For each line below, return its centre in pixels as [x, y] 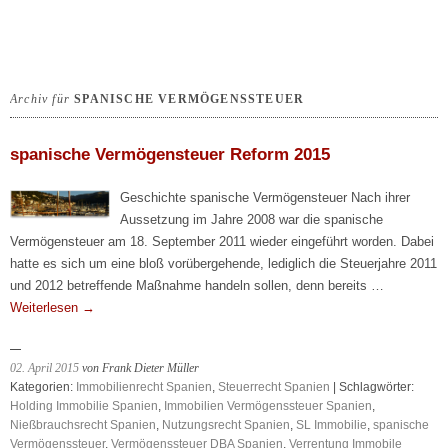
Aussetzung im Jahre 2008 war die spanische [251, 219]
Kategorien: [43, 387]
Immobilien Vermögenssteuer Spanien [268, 406]
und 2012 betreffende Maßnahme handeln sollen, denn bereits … [197, 285]
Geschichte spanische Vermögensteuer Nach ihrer [265, 197]
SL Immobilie [331, 425]
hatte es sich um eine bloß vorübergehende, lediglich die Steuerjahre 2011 [223, 263]
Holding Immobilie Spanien [84, 406]
